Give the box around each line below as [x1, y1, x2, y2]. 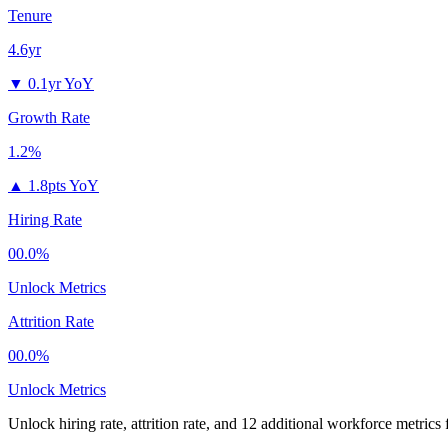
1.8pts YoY [28, 177, 99, 195]
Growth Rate [8, 109, 90, 127]
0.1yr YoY [28, 75, 94, 93]
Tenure [8, 7, 52, 25]
